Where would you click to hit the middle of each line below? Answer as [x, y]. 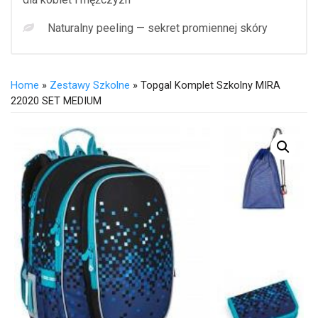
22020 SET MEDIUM [56, 100]
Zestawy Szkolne [90, 85]
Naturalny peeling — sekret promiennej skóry [158, 28]
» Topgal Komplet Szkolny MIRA [205, 85]
